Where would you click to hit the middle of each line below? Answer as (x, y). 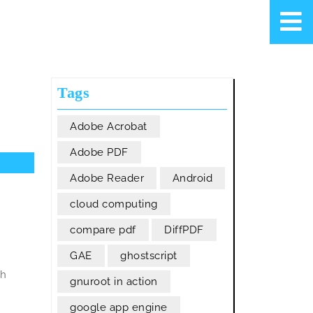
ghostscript (149, 256)
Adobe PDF (99, 152)
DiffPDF (184, 230)
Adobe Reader (107, 178)
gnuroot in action (114, 282)
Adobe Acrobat (109, 126)
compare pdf (103, 230)
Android (192, 178)
